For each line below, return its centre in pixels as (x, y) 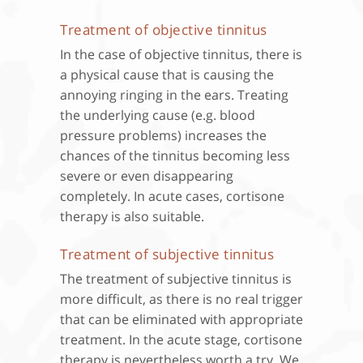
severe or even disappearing (147, 175)
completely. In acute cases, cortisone (172, 196)
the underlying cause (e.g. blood (158, 115)
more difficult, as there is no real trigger (181, 299)
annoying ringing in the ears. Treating (174, 94)
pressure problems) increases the (163, 135)
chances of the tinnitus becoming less (175, 155)
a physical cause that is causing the (167, 74)
